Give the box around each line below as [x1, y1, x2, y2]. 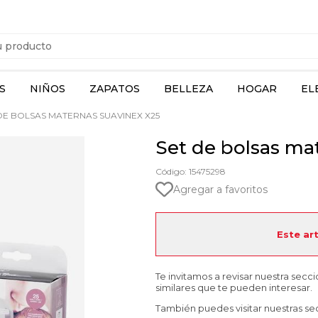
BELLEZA [164, 82, 213, 95]
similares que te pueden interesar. [155, 282, 312, 293]
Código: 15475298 [155, 166, 226, 177]
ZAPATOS [89, 82, 140, 95]
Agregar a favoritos [173, 182, 268, 196]
